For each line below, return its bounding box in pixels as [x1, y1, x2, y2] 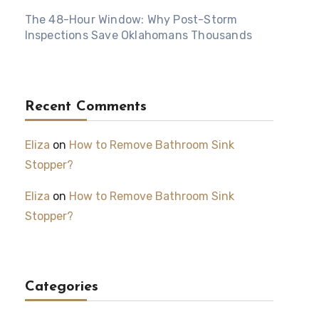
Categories [24, 280, 98, 295]
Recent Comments [24, 100, 147, 115]
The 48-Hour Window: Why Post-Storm [24, 13, 238, 27]
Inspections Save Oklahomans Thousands [24, 28, 253, 43]
